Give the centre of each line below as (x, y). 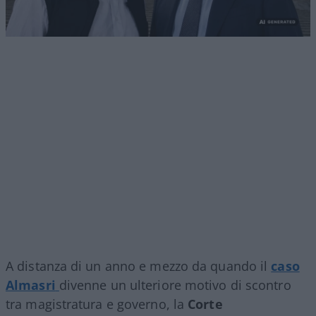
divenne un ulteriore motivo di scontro (175, 285)
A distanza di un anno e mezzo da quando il (139, 266)
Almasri (31, 285)
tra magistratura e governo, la (97, 304)
